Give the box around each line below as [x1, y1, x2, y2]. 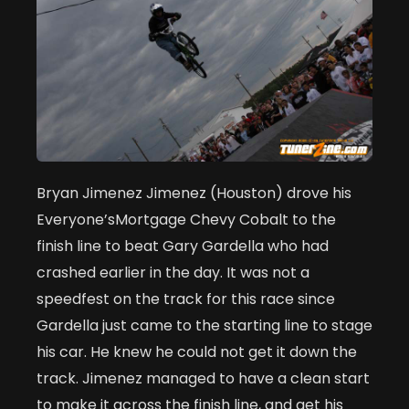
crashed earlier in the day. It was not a [37, 262, 309, 284]
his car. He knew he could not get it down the [37, 341, 357, 363]
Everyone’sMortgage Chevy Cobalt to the [37, 209, 336, 231]
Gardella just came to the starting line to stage [37, 315, 372, 337]
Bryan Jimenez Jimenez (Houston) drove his [37, 183, 351, 204]
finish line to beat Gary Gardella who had [37, 236, 329, 257]
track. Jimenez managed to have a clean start [37, 368, 370, 390]
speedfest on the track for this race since [37, 288, 335, 310]
